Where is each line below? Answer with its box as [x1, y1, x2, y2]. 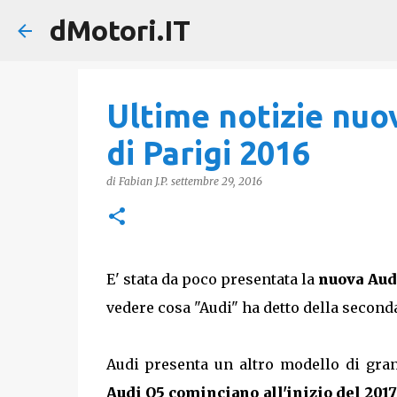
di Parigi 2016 [105, 135, 310, 171]
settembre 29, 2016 [170, 175, 262, 188]
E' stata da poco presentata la [105, 270, 319, 288]
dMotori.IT [50, 14, 191, 46]
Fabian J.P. [118, 175, 168, 188]
